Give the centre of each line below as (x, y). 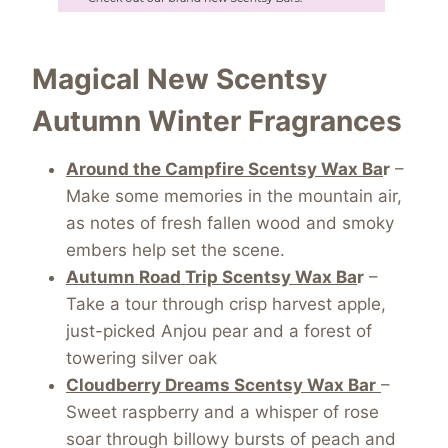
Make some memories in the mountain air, (234, 196)
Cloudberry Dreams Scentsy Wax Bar (221, 385)
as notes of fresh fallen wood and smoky (230, 223)
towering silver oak (141, 358)
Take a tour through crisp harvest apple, (226, 304)
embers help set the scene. (175, 250)
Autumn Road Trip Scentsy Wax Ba (211, 277)
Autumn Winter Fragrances (217, 121)
